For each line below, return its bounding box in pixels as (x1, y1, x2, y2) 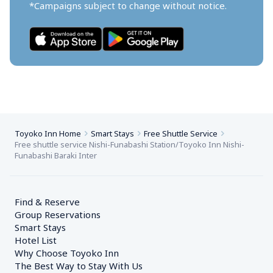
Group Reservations (15, 208, 101, 221)
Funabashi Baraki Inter (15, 150, 97, 161)
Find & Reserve (15, 196, 80, 208)
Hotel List (15, 234, 57, 246)
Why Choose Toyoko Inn (15, 247, 119, 259)
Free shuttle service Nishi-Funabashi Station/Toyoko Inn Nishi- (15, 139, 244, 150)
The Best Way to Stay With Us (15, 260, 143, 272)
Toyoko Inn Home (15, 128, 81, 139)
